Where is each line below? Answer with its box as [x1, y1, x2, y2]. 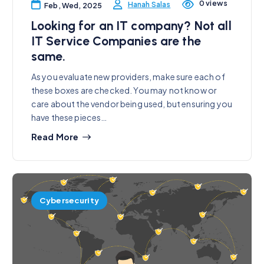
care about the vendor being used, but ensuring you [31, 98, 232, 110]
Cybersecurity [39, 195, 99, 206]
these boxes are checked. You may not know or [31, 85, 217, 96]
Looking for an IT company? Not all [31, 18, 232, 34]
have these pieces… [31, 112, 107, 123]
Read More [31, 131, 79, 142]
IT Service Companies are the [31, 34, 201, 49]
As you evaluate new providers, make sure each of [31, 71, 225, 82]
